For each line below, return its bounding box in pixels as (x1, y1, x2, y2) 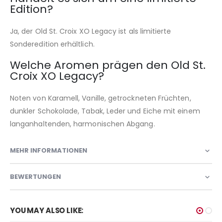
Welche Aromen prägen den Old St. (10, 57, 206, 73)
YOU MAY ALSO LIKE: (10, 205, 84, 216)
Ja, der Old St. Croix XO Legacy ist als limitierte (10, 26, 171, 37)
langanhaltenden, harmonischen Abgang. (10, 119, 155, 129)
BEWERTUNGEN (10, 172, 61, 182)
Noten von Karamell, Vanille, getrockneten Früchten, (10, 93, 191, 104)
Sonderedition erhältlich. (10, 39, 95, 50)
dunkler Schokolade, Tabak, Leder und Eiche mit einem (10, 106, 200, 116)
